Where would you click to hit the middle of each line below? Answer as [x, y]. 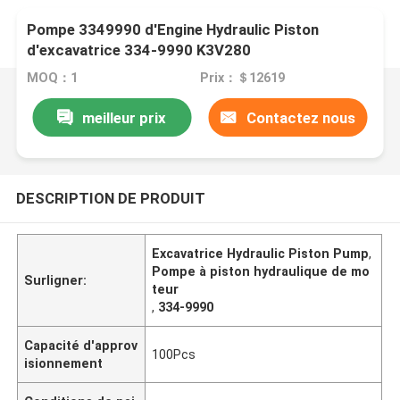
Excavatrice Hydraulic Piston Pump [261, 253]
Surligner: [56, 280]
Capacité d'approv [81, 345]
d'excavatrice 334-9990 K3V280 [139, 50]
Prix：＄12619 [242, 78]
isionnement [64, 363]
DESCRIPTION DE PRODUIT [110, 198]
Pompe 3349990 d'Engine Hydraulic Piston [173, 30]
